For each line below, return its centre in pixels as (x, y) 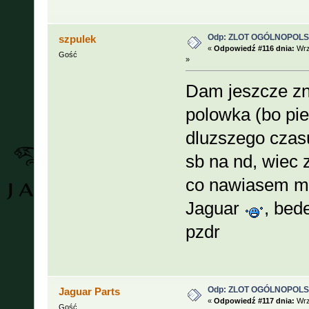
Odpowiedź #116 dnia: (254, 49)
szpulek (78, 39)
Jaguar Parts (90, 292)
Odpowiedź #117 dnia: (254, 301)
